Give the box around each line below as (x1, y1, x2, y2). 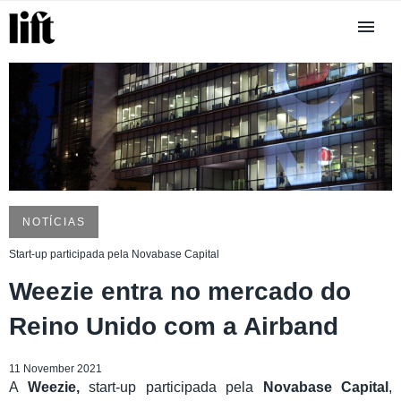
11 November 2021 (9, 362, 102, 375)
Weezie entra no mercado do (9, 277, 351, 305)
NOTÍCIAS (22, 215, 86, 228)
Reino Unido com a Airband (9, 311, 338, 340)
